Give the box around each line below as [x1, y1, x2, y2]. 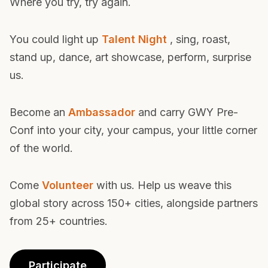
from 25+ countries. [10, 242, 108, 255]
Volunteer [42, 206, 93, 220]
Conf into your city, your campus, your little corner [10, 151, 257, 165]
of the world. [10, 169, 73, 182]
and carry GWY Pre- [135, 133, 238, 147]
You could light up [10, 60, 102, 74]
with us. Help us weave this [93, 206, 232, 220]
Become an [10, 133, 68, 147]
